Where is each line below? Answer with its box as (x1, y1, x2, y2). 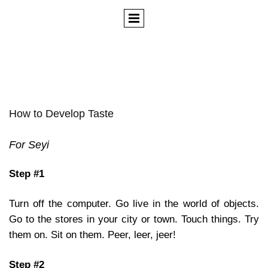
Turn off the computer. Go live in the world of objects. (9, 197, 259, 209)
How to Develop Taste (9, 108, 114, 120)
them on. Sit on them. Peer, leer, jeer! (9, 229, 176, 240)
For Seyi (9, 139, 49, 151)
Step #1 (9, 167, 44, 179)
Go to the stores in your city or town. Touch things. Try (9, 213, 259, 225)
